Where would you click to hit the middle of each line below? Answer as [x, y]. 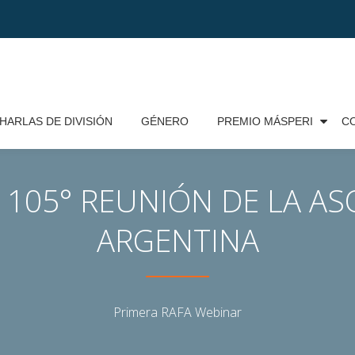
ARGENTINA [177, 240]
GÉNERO [165, 121]
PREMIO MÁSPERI [265, 121]
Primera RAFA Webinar [177, 312]
